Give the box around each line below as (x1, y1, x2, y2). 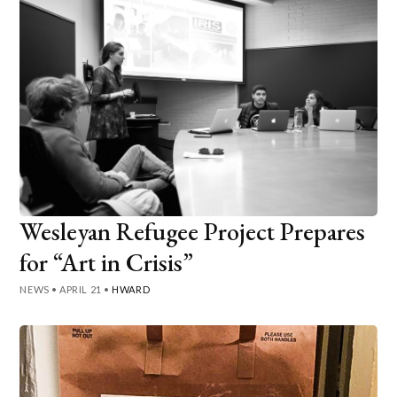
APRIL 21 (59, 283, 102, 295)
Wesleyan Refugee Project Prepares (19, 214, 366, 247)
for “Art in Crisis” (19, 245, 194, 278)
